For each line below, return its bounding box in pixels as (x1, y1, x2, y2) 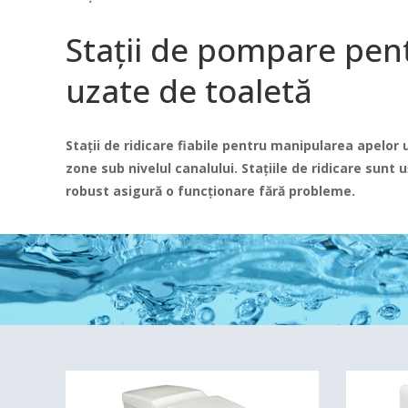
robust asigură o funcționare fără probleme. (66, 182, 355, 199)
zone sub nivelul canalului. (66, 159, 238, 177)
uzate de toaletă (66, 69, 312, 112)
